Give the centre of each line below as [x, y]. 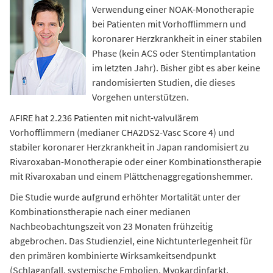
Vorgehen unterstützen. [140, 97]
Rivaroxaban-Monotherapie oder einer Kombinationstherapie [136, 161]
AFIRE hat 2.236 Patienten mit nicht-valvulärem [104, 117]
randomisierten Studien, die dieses [164, 82]
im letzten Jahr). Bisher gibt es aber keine [176, 67]
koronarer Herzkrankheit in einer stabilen [177, 38]
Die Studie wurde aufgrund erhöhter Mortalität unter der [125, 197]
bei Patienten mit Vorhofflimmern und [169, 23]
